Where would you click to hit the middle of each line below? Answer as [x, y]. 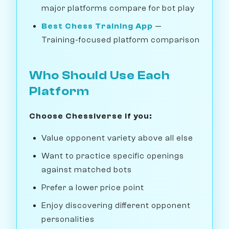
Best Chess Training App [97, 26]
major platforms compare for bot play [118, 8]
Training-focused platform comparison [121, 40]
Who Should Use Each [99, 76]
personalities [68, 220]
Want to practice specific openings [113, 156]
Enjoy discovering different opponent [116, 206]
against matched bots [87, 170]
